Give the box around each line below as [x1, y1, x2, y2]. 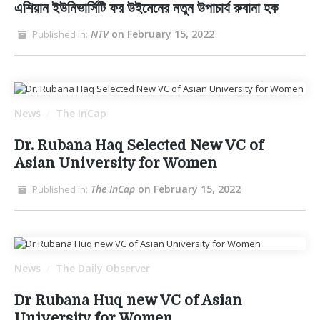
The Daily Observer [56, 261, 150, 275]
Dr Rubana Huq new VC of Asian [14, 292, 242, 309]
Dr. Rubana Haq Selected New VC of [14, 137, 264, 154]
